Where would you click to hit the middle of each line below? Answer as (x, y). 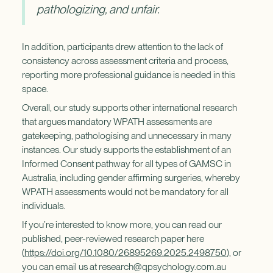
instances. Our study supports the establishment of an (126, 149)
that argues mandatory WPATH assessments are (117, 121)
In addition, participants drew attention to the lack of (122, 47)
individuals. (43, 205)
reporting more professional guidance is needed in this (128, 75)
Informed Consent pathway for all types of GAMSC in (126, 163)
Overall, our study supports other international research (129, 107)
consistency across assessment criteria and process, (125, 61)
